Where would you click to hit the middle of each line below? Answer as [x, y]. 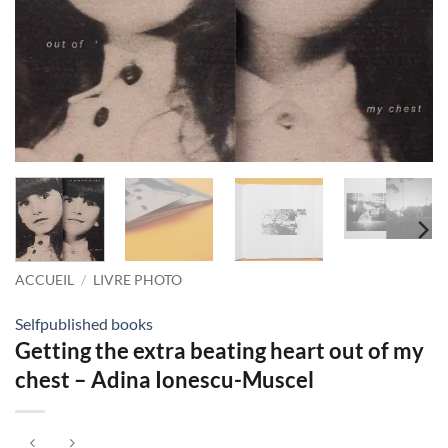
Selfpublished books [84, 323]
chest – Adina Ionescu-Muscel [164, 379]
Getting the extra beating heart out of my [219, 350]
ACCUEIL [44, 279]
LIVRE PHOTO [138, 279]
